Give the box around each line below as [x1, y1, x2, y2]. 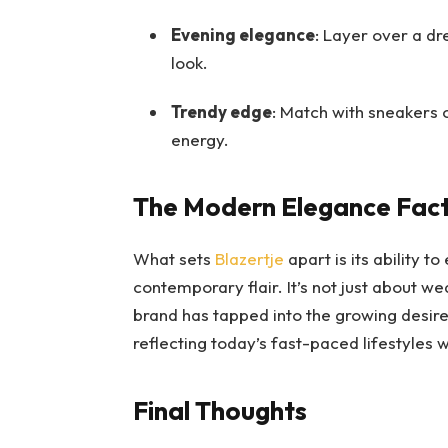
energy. [170, 128, 229, 150]
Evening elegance [170, 24, 315, 46]
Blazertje [214, 248, 284, 270]
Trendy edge [170, 100, 272, 122]
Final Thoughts [132, 393, 307, 427]
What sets [132, 248, 215, 270]
